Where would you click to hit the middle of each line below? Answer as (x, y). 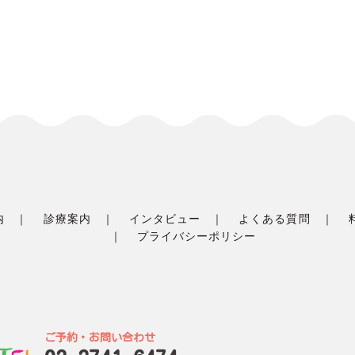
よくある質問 (275, 219)
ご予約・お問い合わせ (100, 338)
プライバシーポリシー (197, 237)
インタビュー (165, 219)
